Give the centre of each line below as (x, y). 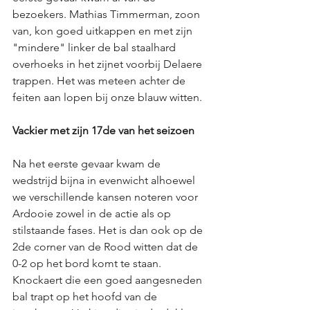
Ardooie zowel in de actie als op (93, 213)
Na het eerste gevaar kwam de (88, 164)
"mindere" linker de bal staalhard (95, 47)
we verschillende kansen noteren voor (107, 197)
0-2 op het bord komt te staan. (88, 263)
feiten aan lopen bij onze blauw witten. (109, 97)
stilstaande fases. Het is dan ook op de (109, 230)
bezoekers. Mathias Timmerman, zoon (108, 14)
